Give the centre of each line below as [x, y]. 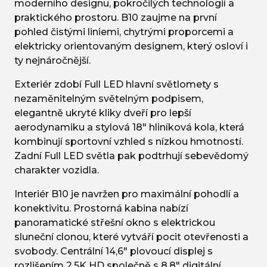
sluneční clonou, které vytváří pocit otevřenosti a [131, 237]
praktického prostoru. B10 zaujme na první [116, 18]
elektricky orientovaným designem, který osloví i [131, 46]
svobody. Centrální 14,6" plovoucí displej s [114, 252]
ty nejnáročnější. [52, 61]
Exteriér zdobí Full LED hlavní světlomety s [117, 85]
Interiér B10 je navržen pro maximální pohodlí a [127, 194]
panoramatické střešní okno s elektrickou [115, 223]
